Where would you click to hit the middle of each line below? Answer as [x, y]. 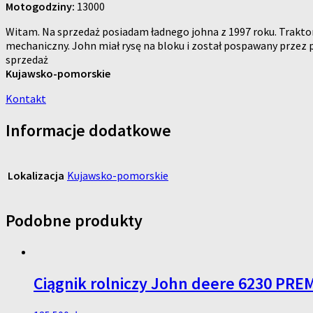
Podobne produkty [74, 220]
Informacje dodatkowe [88, 130]
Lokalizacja [36, 175]
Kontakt [26, 98]
